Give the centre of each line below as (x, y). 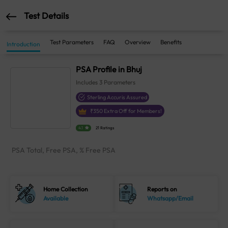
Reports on (162, 189)
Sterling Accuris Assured (117, 97)
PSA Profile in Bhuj (109, 69)
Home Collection (66, 189)
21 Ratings (105, 128)
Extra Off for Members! (133, 111)
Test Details (46, 15)
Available (56, 198)
